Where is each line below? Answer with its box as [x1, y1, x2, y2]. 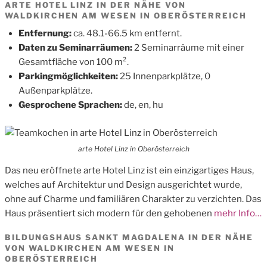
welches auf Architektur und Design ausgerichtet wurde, [5, 179, 242, 190]
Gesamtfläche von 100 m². [18, 57, 129, 68]
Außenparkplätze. [18, 85, 92, 97]
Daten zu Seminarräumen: [18, 42, 134, 54]
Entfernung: [18, 28, 73, 39]
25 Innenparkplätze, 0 [119, 71, 210, 82]
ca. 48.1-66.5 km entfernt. [73, 28, 182, 39]
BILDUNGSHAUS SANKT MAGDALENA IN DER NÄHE [5, 232, 254, 243]
